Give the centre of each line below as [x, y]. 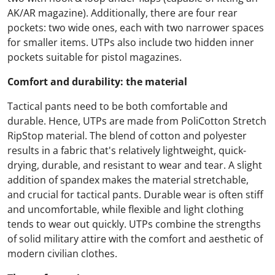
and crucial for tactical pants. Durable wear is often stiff [135, 195]
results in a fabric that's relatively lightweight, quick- [127, 151]
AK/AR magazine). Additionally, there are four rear [122, 13]
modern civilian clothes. [62, 254]
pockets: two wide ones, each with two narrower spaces [136, 28]
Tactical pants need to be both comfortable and [118, 107]
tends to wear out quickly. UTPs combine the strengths [134, 224]
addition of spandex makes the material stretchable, [128, 180]
